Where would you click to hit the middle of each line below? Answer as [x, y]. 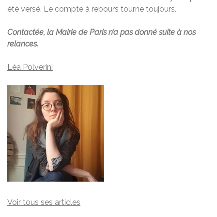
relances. [23, 44]
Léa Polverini [30, 67]
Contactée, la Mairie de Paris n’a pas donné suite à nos [101, 32]
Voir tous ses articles [44, 202]
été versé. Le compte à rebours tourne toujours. [92, 9]
